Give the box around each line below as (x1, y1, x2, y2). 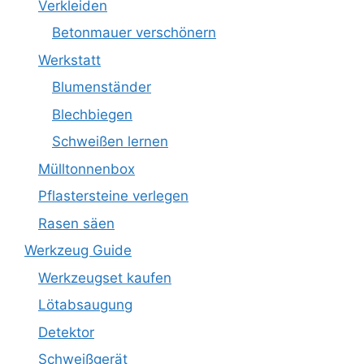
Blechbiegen (52, 106, 132, 123)
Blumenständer (52, 79, 151, 95)
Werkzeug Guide (24, 242, 132, 258)
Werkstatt (38, 51, 101, 68)
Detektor (38, 323, 94, 340)
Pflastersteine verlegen (38, 188, 188, 204)
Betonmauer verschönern (52, 24, 216, 41)
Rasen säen (38, 214, 115, 232)
